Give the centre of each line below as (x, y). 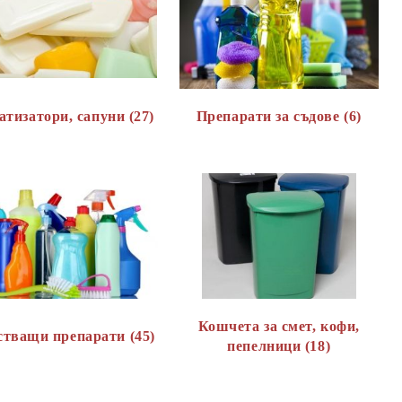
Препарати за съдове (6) (279, 116)
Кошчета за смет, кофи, (279, 326)
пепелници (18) (279, 346)
